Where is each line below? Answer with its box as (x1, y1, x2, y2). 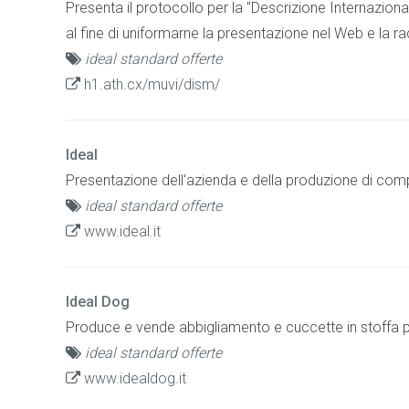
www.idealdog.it (80, 369, 186, 387)
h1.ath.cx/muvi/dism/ (80, 75, 220, 93)
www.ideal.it (80, 222, 161, 240)
